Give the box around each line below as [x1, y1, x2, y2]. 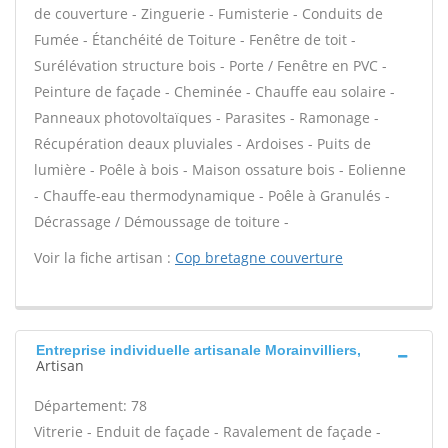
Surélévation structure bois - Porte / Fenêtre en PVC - [34, 56, 387, 75]
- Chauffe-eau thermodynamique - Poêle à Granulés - [34, 186, 390, 205]
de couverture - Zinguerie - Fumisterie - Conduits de [34, 4, 383, 23]
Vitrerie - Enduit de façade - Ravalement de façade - [34, 422, 381, 441]
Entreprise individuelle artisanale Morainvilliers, [36, 342, 361, 358]
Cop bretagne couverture [175, 248, 343, 267]
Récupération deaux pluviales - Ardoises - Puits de [34, 134, 371, 153]
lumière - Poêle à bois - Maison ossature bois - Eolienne [34, 160, 406, 179]
